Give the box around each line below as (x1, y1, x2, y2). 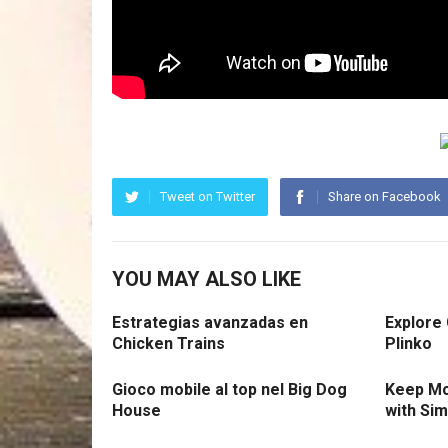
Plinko (385, 334, 432, 353)
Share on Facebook (328, 189, 441, 204)
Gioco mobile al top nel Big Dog (112, 380, 347, 399)
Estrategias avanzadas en (112, 313, 308, 332)
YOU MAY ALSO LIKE (112, 267, 301, 291)
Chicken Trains (112, 334, 225, 353)
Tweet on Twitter (160, 189, 255, 204)
